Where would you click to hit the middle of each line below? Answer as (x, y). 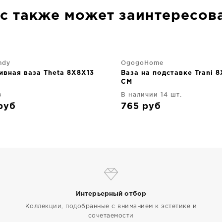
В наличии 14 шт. (151, 94)
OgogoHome (142, 63)
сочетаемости (111, 216)
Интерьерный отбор (111, 194)
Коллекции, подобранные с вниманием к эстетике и (111, 206)
